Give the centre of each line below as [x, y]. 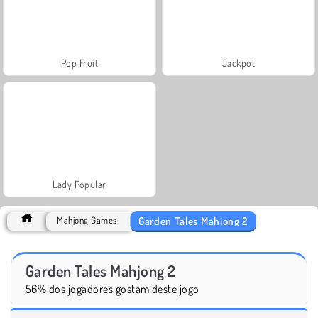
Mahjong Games [87, 220]
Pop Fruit [79, 62]
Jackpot [238, 62]
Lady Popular [79, 184]
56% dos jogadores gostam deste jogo [113, 289]
